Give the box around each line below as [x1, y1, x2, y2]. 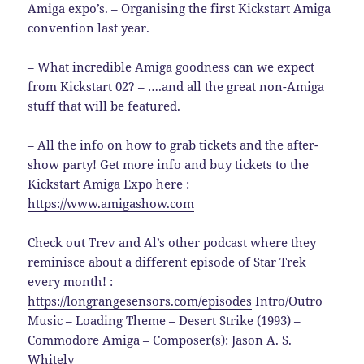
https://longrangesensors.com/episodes [28, 292, 253, 310]
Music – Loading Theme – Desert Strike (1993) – [28, 312, 301, 329]
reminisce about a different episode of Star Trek [28, 253, 307, 271]
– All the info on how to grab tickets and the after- [28, 136, 319, 154]
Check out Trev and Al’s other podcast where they [28, 234, 317, 251]
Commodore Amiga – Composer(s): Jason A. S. [28, 331, 292, 349]
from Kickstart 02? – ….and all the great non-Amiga [28, 78, 325, 95]
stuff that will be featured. [28, 97, 181, 115]
